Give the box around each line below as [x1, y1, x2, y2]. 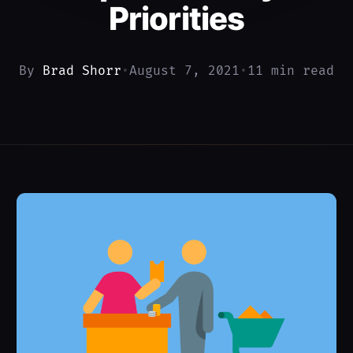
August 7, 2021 [129, 63, 240, 79]
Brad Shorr [43, 63, 121, 79]
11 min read [247, 63, 334, 79]
